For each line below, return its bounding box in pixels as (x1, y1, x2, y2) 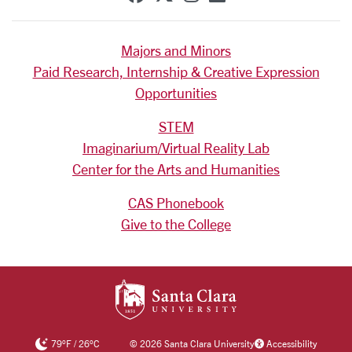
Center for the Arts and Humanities (72, 161, 280, 177)
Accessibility (263, 338, 317, 350)
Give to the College (121, 216, 231, 232)
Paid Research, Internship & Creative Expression (32, 64, 320, 79)
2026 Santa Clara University (137, 338, 255, 350)
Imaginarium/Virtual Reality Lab (82, 140, 269, 156)
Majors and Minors (121, 42, 231, 58)
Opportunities (135, 85, 217, 101)
